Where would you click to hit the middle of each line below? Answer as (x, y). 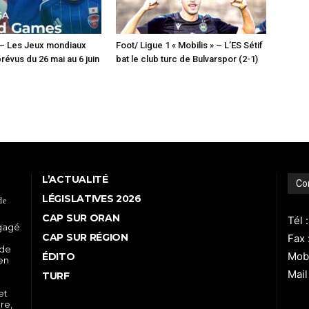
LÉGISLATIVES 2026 (92, 198)
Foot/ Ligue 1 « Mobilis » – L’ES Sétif (189, 45)
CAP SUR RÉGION (85, 237)
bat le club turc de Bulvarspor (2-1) (187, 59)
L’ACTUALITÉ (75, 179)
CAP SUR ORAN (81, 218)
